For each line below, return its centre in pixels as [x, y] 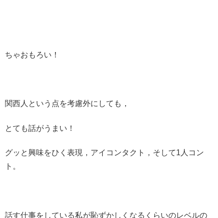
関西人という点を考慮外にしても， [67, 104]
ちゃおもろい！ [32, 54]
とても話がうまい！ [40, 128]
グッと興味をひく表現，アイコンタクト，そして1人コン [104, 153]
